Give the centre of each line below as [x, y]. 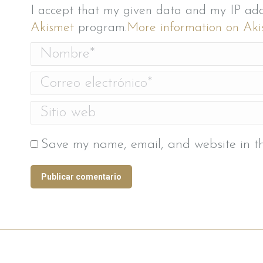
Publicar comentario [81, 176]
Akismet [52, 28]
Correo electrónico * [85, 80]
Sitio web [55, 109]
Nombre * [57, 50]
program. [100, 28]
